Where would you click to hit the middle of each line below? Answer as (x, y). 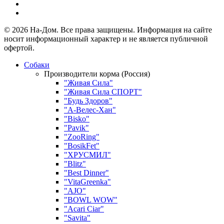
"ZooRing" (82, 137)
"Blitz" (75, 164)
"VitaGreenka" (87, 182)
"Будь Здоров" (88, 101)
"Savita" (77, 218)
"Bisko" (77, 119)
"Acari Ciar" (84, 209)
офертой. (19, 48)
